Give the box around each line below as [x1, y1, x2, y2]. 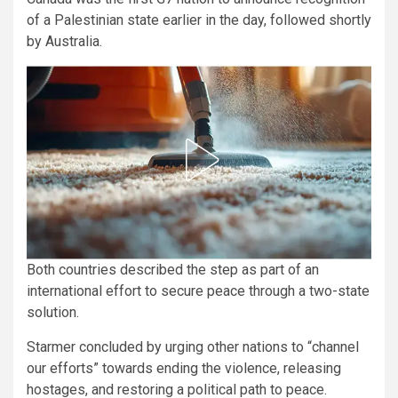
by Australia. [27, 32, 102, 50]
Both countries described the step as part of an [27, 260, 319, 278]
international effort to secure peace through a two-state [27, 282, 370, 299]
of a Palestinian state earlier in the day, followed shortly [27, 11, 371, 28]
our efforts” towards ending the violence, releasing [27, 359, 341, 377]
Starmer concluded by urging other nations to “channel [27, 338, 359, 355]
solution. [27, 303, 79, 321]
